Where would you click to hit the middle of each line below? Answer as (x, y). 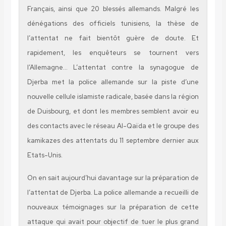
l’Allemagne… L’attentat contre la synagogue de (113, 67)
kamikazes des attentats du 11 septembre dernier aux (113, 140)
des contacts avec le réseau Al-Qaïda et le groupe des (113, 126)
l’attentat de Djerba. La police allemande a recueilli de (113, 192)
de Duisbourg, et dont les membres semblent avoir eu (113, 111)
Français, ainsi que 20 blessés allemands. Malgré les (113, 9)
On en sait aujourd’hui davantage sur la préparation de (113, 178)
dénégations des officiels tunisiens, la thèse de (113, 23)
